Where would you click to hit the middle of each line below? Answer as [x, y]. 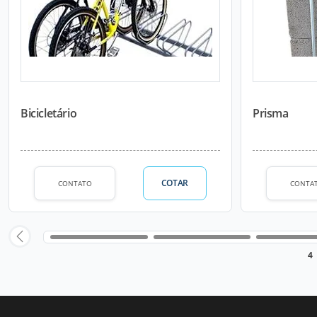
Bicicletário [49, 113]
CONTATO [75, 183]
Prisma [271, 113]
